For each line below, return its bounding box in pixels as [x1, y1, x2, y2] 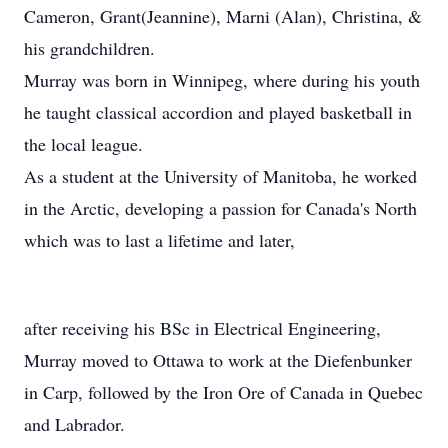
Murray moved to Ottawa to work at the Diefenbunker [24, 348, 412, 372]
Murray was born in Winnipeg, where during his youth [24, 68, 420, 92]
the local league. [24, 132, 154, 156]
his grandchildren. [24, 36, 155, 60]
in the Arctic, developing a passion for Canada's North [24, 196, 417, 220]
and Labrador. [24, 412, 125, 436]
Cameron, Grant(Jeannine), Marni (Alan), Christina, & [24, 4, 422, 28]
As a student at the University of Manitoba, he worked [24, 164, 417, 188]
